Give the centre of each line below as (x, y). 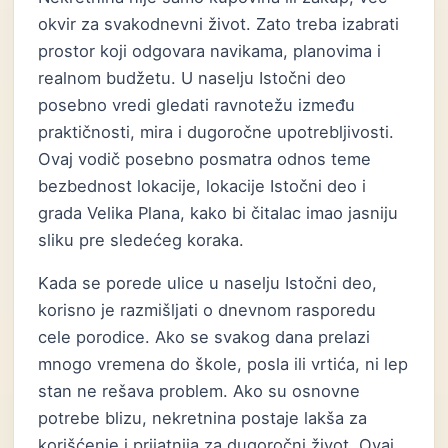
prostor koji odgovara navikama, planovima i (210, 51)
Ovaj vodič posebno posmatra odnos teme (205, 159)
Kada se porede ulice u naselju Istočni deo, (208, 283)
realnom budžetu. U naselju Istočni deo (192, 78)
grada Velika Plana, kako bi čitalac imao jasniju (218, 213)
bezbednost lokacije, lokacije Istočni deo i (202, 186)
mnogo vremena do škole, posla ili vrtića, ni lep (223, 364)
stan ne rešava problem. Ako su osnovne (199, 391)
